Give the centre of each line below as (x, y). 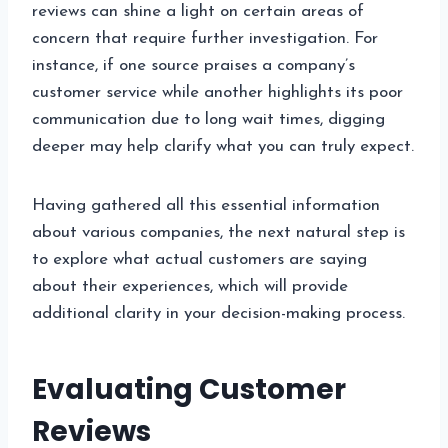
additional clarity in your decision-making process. (218, 314)
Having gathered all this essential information (206, 206)
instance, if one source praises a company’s (193, 66)
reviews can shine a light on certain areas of (198, 12)
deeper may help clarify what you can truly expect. (223, 147)
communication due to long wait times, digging (208, 120)
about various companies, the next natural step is (218, 233)
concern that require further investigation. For (205, 39)
